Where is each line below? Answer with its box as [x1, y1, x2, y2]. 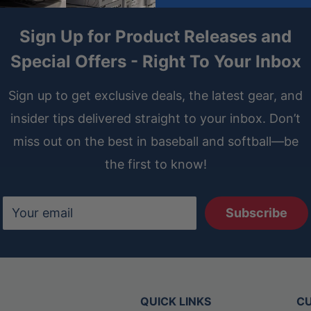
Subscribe [226, 205, 287, 221]
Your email [12, 205, 73, 221]
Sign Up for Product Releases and [19, 26, 292, 47]
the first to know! [104, 157, 207, 172]
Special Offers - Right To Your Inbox [10, 51, 301, 72]
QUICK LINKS [140, 294, 211, 309]
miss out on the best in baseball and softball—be [12, 134, 299, 149]
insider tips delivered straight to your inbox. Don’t [10, 111, 301, 126]
